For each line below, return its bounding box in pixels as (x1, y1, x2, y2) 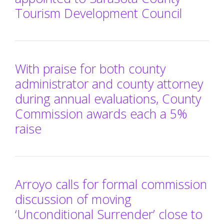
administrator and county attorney (15, 75, 203, 92)
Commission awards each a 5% (15, 105, 187, 122)
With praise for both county (15, 60, 165, 77)
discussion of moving (15, 190, 131, 208)
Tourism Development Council (15, 4, 182, 22)
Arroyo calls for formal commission (15, 175, 207, 193)
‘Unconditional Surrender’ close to (15, 205, 202, 223)
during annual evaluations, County (15, 90, 201, 107)
